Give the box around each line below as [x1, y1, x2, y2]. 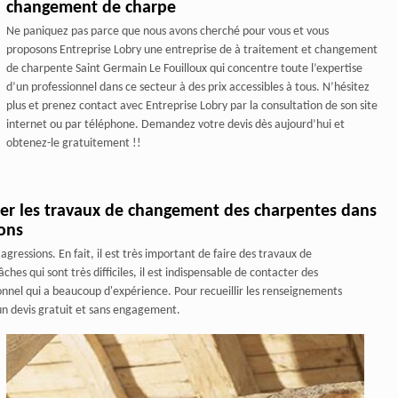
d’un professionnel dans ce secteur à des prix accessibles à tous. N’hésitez [5, 81, 370, 95]
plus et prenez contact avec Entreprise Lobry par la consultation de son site [5, 99, 378, 114]
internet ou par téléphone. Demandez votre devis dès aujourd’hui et [5, 118, 345, 132]
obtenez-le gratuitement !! [5, 137, 141, 151]
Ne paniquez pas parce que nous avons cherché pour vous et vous [5, 25, 329, 39]
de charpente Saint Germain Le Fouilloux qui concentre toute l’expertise [5, 62, 362, 76]
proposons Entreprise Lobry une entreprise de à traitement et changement [5, 44, 378, 58]
